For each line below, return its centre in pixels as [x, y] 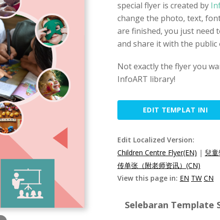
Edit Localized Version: [156, 140]
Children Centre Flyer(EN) [157, 152]
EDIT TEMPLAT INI [175, 110]
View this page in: [149, 178]
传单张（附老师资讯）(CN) [159, 165]
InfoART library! [146, 79]
